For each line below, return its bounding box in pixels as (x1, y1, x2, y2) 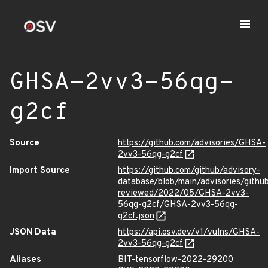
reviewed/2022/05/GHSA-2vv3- (118, 188, 249, 199)
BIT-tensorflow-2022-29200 (118, 254, 233, 266)
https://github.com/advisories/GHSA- (118, 138, 266, 149)
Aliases (10, 254, 41, 266)
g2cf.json (118, 211, 154, 222)
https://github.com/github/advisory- (118, 165, 260, 176)
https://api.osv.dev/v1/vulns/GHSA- (118, 227, 260, 238)
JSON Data (10, 227, 56, 238)
